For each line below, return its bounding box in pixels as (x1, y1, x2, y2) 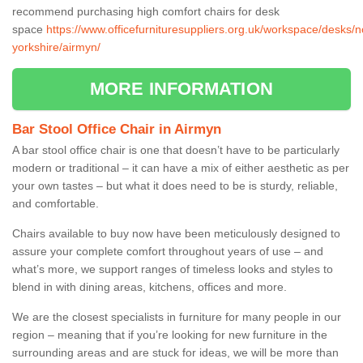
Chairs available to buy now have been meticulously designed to (12, 226, 340, 240)
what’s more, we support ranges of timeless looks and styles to (12, 262, 333, 275)
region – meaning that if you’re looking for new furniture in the (12, 327, 327, 341)
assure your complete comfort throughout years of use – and (12, 244, 323, 258)
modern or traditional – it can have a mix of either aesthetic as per (12, 160, 349, 174)
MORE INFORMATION (90, 78, 273, 99)
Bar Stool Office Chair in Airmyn (12, 121, 225, 137)
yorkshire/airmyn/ (12, 40, 100, 53)
